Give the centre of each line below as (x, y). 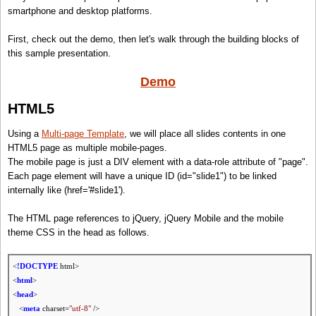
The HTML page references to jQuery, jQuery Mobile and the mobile (146, 219)
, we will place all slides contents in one (205, 134)
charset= (55, 309)
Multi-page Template (83, 134)
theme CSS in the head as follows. (79, 233)
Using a (25, 134)
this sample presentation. (59, 54)
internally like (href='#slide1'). (67, 190)
